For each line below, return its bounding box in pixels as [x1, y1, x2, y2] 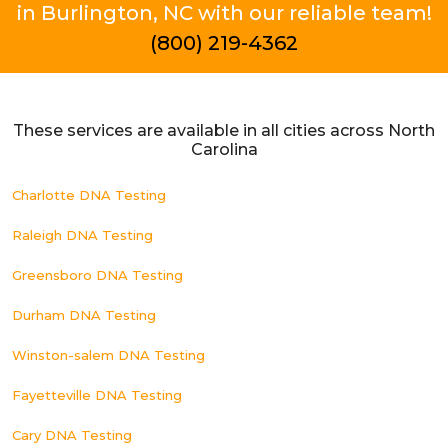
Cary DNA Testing [12, 427, 132, 443]
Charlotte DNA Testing [12, 187, 166, 203]
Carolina [190, 140, 258, 159]
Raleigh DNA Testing [12, 227, 153, 243]
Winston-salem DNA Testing [12, 347, 205, 363]
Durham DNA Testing [12, 307, 156, 323]
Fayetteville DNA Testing [12, 387, 182, 403]
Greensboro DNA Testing [12, 267, 183, 283]
